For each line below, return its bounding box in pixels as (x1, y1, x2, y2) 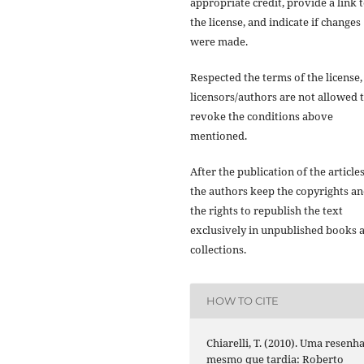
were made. (190, 33, 248, 49)
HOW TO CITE (206, 294, 279, 308)
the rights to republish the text (190, 202, 343, 218)
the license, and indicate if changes (190, 14, 361, 29)
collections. (190, 241, 246, 257)
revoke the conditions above (190, 108, 333, 123)
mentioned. (190, 128, 247, 143)
